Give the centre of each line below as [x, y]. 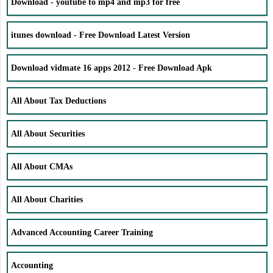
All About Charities [47, 199]
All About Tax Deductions [58, 101]
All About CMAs [42, 166]
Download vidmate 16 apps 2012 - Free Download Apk [112, 68]
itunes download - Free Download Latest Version [101, 35]
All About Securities [48, 133]
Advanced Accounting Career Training [82, 232]
